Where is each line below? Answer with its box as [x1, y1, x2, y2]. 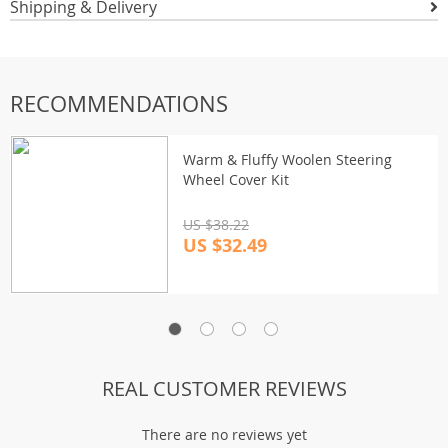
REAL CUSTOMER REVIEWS [101, 375, 347, 402]
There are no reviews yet [141, 425, 307, 444]
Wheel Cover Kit [183, 170, 289, 189]
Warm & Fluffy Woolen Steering [183, 150, 392, 169]
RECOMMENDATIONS [10, 89, 228, 118]
